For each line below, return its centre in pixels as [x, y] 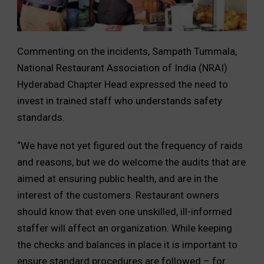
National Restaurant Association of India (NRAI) [122, 67]
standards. [41, 117]
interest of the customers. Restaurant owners [118, 195]
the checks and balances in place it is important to [127, 244]
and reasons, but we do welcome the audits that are [131, 162]
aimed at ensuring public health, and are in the [118, 178]
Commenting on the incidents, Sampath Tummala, [127, 51]
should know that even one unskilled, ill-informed [125, 211]
